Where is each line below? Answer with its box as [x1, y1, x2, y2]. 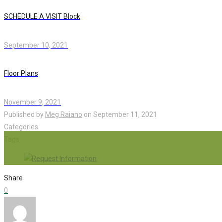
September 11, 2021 [93, 110, 157, 118]
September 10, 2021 [4, 41, 68, 49]
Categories [4, 122, 38, 131]
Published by [4, 110, 44, 118]
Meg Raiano [45, 110, 82, 118]
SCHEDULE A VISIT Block [4, 12, 80, 21]
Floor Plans [4, 69, 38, 78]
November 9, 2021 [4, 98, 61, 106]
